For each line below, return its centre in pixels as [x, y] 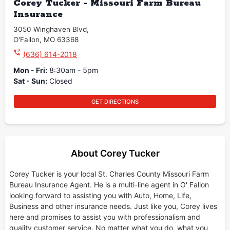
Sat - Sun [30, 81]
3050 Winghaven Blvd [50, 30]
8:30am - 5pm [73, 70]
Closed [60, 81]
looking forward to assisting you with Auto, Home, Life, [100, 196]
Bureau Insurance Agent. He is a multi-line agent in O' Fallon [109, 185]
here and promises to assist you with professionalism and [104, 217]
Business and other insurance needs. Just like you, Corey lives [113, 206]
